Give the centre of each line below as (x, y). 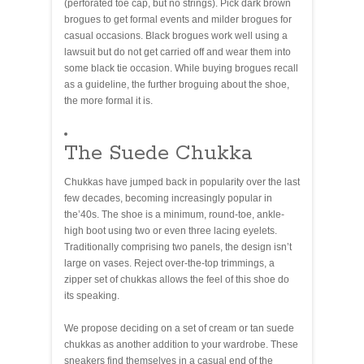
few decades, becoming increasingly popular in (168, 198)
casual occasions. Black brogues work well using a (176, 35)
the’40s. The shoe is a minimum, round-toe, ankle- (174, 214)
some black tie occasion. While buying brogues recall (181, 68)
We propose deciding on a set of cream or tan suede (179, 328)
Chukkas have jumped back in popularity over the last (182, 182)
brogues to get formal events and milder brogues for (178, 19)
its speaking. (92, 295)
